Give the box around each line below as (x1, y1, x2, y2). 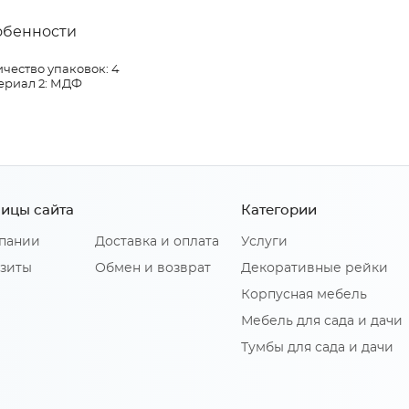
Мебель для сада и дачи (241, 315, 403, 329)
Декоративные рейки (241, 262, 388, 276)
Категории (241, 204, 317, 218)
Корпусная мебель (241, 288, 367, 302)
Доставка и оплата (95, 236, 219, 249)
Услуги (241, 236, 288, 249)
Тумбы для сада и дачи (241, 341, 393, 355)
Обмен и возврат (95, 262, 211, 276)
